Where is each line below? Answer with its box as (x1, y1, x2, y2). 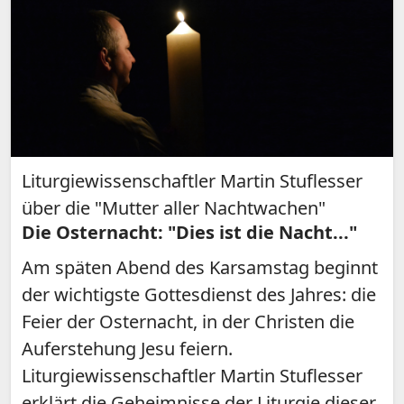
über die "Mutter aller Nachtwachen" (22, 196, 326, 221)
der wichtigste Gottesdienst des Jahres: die (22, 282, 376, 308)
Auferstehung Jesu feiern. (22, 336, 233, 362)
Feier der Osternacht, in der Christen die (22, 309, 354, 335)
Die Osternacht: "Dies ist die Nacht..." (22, 220, 357, 245)
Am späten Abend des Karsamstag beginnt (22, 255, 378, 280)
